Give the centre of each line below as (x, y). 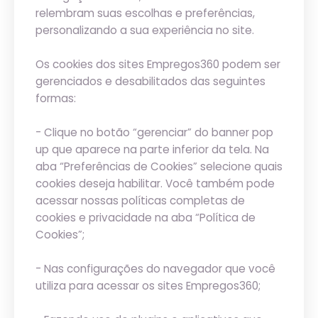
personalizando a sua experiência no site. (145, 30)
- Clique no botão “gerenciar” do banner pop (154, 132)
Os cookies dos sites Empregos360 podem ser (158, 64)
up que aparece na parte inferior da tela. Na (152, 149)
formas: (56, 98)
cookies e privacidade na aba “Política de (146, 218)
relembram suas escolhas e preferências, (145, 13)
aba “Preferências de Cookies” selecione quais (159, 166)
